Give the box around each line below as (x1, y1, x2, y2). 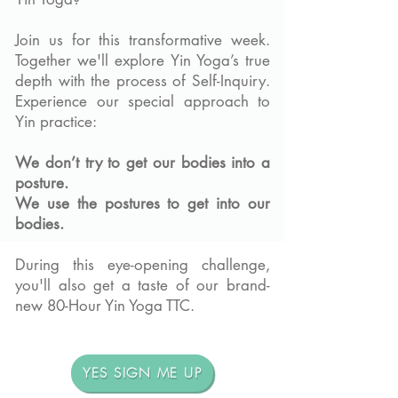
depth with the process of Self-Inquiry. (15, 71, 270, 91)
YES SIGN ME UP (83, 364, 202, 382)
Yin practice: (15, 112, 97, 131)
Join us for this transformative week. (15, 30, 270, 50)
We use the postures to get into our (15, 194, 270, 213)
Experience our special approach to (15, 92, 270, 111)
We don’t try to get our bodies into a (15, 153, 270, 172)
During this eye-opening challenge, (15, 255, 270, 275)
